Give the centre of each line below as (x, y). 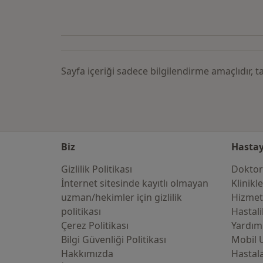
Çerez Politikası (95, 225)
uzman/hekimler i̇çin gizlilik (122, 197)
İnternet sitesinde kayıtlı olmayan (135, 183)
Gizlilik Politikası (97, 169)
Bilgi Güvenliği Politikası (114, 240)
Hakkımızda (87, 254)
